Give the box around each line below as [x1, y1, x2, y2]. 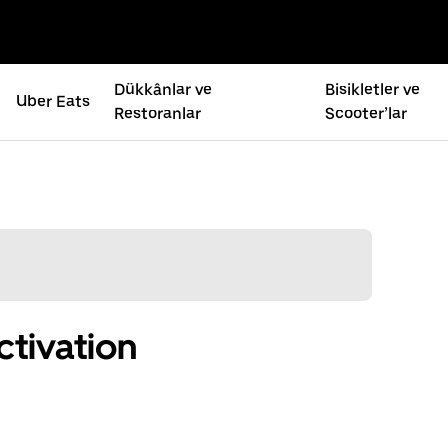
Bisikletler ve [325, 80, 421, 99]
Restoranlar [113, 104, 201, 123]
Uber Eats [15, 92, 90, 111]
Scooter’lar [325, 104, 408, 123]
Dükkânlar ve [113, 80, 212, 99]
